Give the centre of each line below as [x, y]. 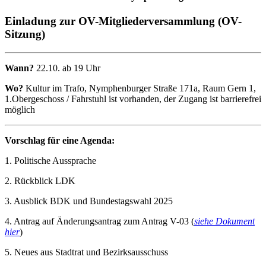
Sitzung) [25, 34]
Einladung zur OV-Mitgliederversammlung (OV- [123, 21]
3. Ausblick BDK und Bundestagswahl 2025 [89, 201]
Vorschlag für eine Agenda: [60, 141]
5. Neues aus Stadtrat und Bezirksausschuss [86, 252]
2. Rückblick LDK [40, 181]
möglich [20, 110]
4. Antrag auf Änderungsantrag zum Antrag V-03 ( [99, 221]
